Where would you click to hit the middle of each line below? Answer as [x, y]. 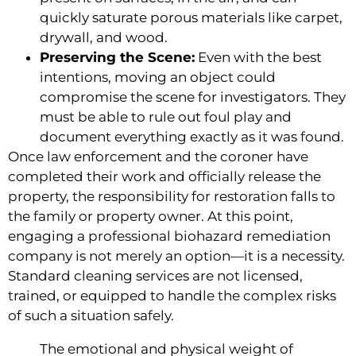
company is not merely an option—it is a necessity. [176, 255]
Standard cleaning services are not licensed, [155, 275]
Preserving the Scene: [117, 57]
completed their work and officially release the [164, 176]
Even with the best [258, 57]
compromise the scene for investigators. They [193, 97]
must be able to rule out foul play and [166, 116]
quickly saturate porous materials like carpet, [191, 17]
